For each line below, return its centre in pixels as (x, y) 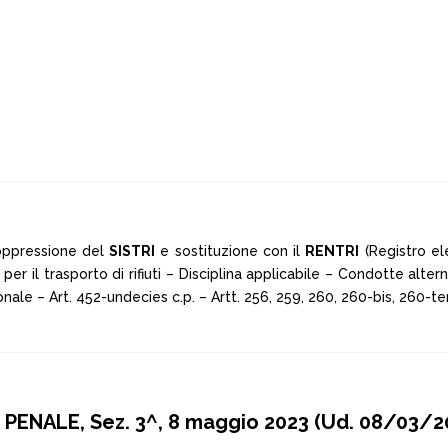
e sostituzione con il (230, 251)
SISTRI (132, 251)
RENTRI (332, 251)
